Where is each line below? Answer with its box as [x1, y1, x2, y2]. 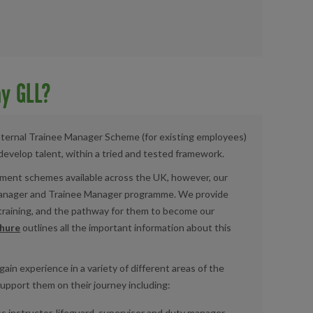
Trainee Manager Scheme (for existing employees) [27, 131, 247, 143]
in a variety [71, 262, 119, 275]
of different [119, 262, 172, 275]
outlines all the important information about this [20, 221, 231, 234]
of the [196, 262, 224, 275]
